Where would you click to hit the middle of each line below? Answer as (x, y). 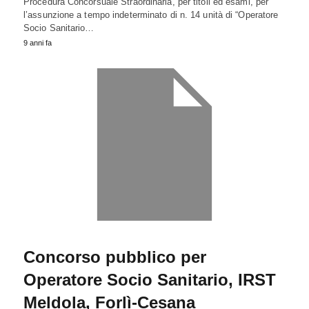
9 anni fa (38, 42)
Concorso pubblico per (115, 257)
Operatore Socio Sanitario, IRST (150, 280)
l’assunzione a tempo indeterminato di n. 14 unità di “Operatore (151, 14)
